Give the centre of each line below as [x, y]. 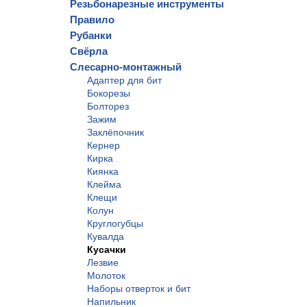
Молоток [106, 275]
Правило [92, 20]
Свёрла [89, 51]
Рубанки [91, 35]
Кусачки [107, 249]
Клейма [104, 184]
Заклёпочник [115, 132]
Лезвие [103, 262]
